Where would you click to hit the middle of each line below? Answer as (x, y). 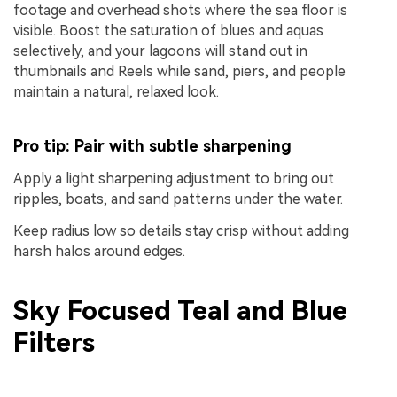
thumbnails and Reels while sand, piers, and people (179, 72)
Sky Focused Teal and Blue (180, 311)
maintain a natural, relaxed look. (116, 92)
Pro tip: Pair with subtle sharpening (152, 146)
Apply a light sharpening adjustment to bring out (174, 179)
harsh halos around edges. (99, 251)
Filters (54, 343)
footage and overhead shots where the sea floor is (180, 11)
